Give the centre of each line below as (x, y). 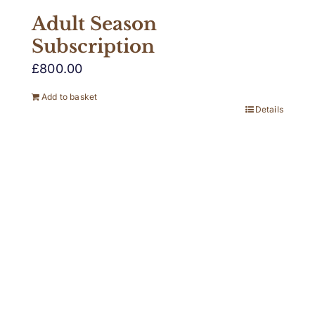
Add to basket (70, 96)
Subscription (93, 46)
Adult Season (94, 24)
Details (269, 109)
